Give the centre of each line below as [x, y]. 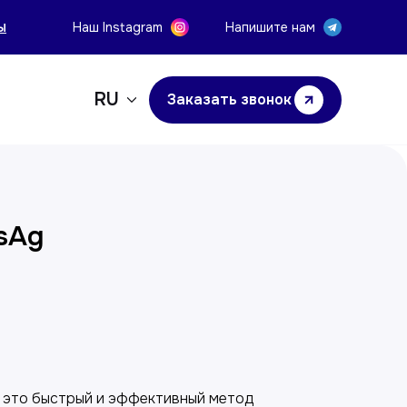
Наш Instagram [118, 27]
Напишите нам [270, 27]
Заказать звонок [229, 99]
